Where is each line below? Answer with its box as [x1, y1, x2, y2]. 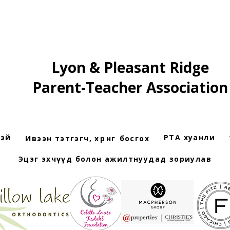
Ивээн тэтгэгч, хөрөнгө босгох [25, 133, 150, 143]
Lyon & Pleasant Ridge [51, 57, 209, 77]
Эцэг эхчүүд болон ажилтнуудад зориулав [18, 154, 212, 164]
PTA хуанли [164, 132, 215, 142]
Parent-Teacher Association [32, 78, 228, 97]
